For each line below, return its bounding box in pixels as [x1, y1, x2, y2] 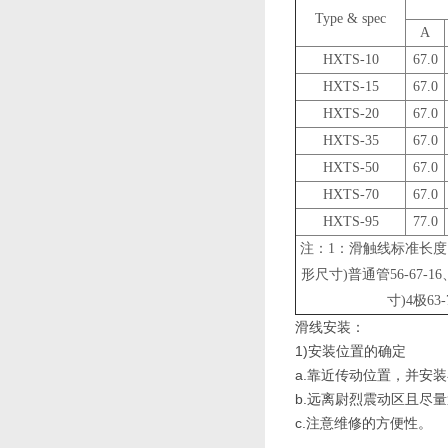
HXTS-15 [322, 79, 379, 94]
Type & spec [315, 11, 386, 26]
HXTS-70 [322, 187, 379, 202]
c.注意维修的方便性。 [295, 415, 432, 431]
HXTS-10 [322, 52, 379, 67]
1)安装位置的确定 [295, 343, 406, 359]
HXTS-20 [322, 106, 379, 121]
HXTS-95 [322, 214, 379, 229]
